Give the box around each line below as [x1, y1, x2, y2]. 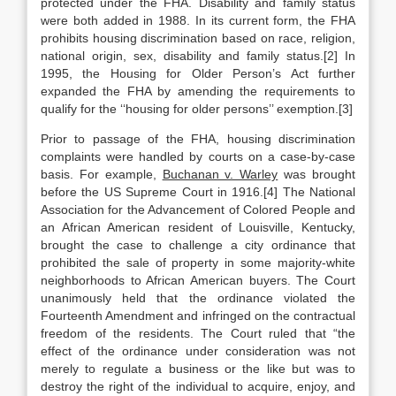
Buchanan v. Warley [162, 167, 278, 181]
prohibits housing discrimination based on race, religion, [41, 31, 355, 45]
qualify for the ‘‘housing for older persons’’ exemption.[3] [41, 102, 353, 116]
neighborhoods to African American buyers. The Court [41, 273, 355, 287]
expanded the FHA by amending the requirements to [41, 84, 355, 98]
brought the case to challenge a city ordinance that [41, 238, 355, 252]
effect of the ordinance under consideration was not [41, 344, 355, 358]
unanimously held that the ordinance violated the [41, 291, 355, 305]
